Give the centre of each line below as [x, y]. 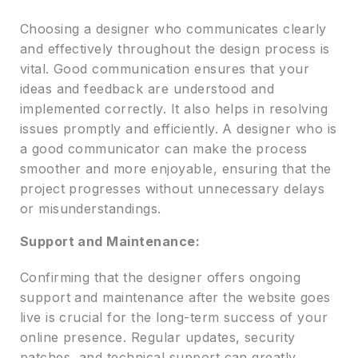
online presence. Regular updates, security [157, 338]
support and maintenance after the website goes [175, 298]
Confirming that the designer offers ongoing [160, 278]
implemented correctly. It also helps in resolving [174, 109]
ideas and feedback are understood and [147, 89]
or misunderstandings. [90, 209]
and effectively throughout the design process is [175, 49]
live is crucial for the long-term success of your [174, 318]
